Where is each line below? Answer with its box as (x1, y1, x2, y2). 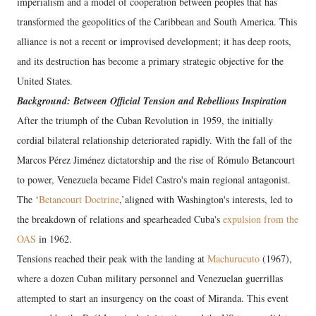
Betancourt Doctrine (39, 193, 119, 206)
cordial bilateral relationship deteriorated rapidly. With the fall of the (17, 133, 292, 147)
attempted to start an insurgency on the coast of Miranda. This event (17, 291, 288, 305)
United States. (17, 74, 73, 87)
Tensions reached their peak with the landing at (17, 252, 205, 265)
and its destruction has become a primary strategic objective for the (17, 54, 284, 68)
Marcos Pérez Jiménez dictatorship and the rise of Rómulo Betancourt (17, 153, 295, 166)
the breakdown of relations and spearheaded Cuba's (17, 212, 220, 226)
